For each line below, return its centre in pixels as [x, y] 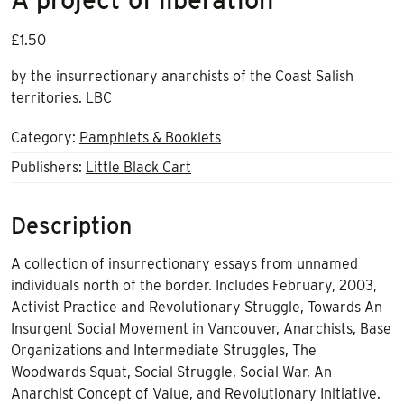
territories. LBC [61, 98]
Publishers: [48, 168]
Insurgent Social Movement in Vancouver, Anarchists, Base [201, 329]
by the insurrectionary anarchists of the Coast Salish [182, 77]
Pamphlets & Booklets [150, 138]
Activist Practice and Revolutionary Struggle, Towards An [197, 308]
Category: [45, 138]
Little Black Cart [138, 168]
